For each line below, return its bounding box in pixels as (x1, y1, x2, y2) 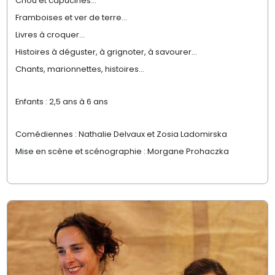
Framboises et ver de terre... (15, 12, 127, 24)
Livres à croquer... (15, 29, 85, 41)
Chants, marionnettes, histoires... (15, 63, 144, 76)
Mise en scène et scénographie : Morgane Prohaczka (15, 145, 229, 158)
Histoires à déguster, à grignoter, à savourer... (15, 46, 197, 58)
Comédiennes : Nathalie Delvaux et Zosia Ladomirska (15, 128, 227, 141)
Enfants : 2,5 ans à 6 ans (15, 96, 108, 108)
